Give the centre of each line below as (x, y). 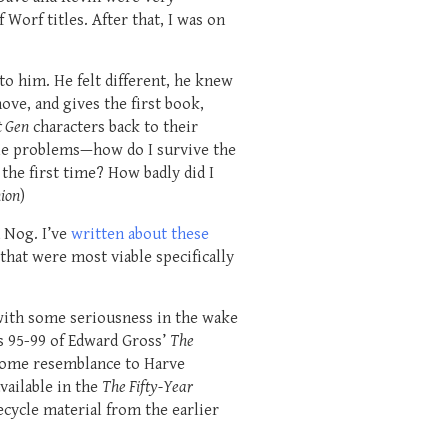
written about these (140, 234)
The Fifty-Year (147, 387)
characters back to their (113, 127)
